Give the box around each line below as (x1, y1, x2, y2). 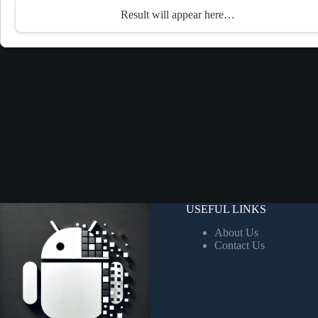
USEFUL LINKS (185, 203, 266, 216)
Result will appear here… (120, 8, 235, 21)
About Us (214, 226, 258, 238)
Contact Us (214, 238, 265, 251)
